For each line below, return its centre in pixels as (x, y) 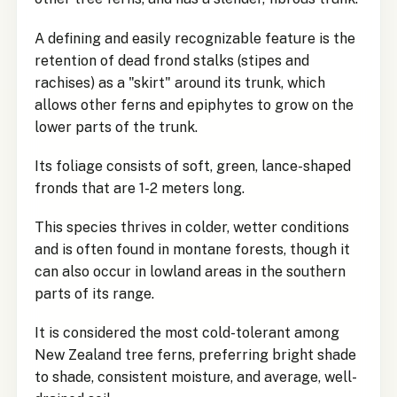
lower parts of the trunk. (116, 127)
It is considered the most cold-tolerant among (187, 333)
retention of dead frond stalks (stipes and (171, 60)
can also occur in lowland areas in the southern (190, 272)
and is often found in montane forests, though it (192, 250)
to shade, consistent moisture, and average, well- (195, 378)
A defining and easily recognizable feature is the (195, 38)
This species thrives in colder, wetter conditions (191, 228)
